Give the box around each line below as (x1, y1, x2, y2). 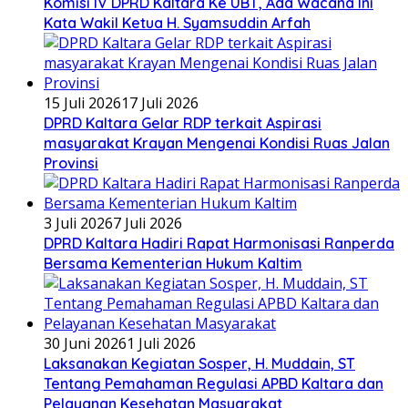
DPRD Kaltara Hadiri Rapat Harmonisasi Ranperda (44, 234, 394, 253)
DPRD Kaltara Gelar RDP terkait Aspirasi (44, 114, 321, 133)
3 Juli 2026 (44, 213, 113, 234)
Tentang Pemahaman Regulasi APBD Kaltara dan (44, 374, 383, 393)
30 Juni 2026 (44, 333, 127, 354)
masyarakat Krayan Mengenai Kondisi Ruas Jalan (44, 134, 390, 153)
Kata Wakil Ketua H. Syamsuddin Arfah (44, 14, 311, 33)
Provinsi (44, 154, 98, 173)
